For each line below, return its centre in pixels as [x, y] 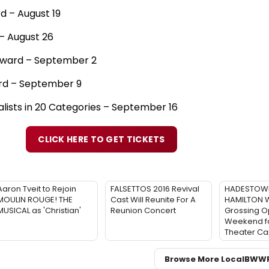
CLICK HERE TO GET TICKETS [101, 140]
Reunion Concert [143, 211]
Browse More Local [204, 259]
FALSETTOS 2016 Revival [155, 189]
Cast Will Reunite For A [153, 200]
